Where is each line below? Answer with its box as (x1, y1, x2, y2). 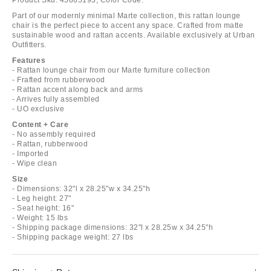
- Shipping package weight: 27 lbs (12, 232, 134, 241)
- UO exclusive (12, 104, 64, 113)
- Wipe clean (12, 158, 57, 168)
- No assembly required (12, 129, 96, 139)
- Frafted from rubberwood (12, 75, 105, 84)
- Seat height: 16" (12, 203, 74, 212)
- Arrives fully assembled (12, 94, 100, 103)
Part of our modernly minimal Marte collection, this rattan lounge (12, 11, 241, 20)
